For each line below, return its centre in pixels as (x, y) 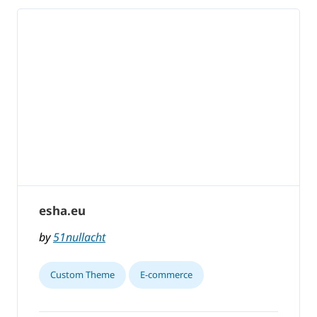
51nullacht (79, 237)
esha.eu (62, 211)
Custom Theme (82, 274)
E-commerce (166, 274)
